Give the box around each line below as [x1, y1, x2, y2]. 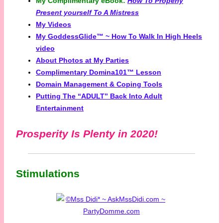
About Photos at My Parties [36, 56, 129, 64]
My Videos [36, 20, 71, 28]
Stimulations [16, 167, 80, 179]
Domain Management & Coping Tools [36, 80, 162, 88]
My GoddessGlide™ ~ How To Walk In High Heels [36, 32, 202, 40]
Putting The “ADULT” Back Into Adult [36, 92, 162, 100]
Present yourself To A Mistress [36, 8, 139, 16]
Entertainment [36, 104, 84, 112]
